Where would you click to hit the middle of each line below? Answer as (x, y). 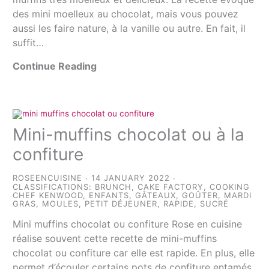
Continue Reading (55, 66)
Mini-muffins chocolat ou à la (129, 134)
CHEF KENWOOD (48, 195)
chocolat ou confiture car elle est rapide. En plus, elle (134, 252)
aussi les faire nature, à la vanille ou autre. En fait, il (129, 29)
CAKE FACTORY (171, 186)
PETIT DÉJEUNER (121, 203)
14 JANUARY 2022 (131, 177)
